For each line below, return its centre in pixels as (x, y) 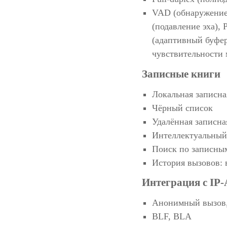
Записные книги (181, 74)
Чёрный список (182, 108)
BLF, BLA (172, 217)
